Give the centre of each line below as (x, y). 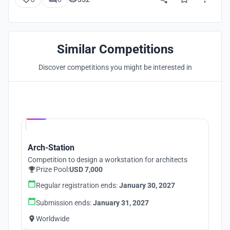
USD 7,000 (86, 169)
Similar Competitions (115, 49)
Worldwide (53, 219)
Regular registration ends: (78, 185)
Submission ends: (64, 203)
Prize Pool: (53, 169)
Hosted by (63, 106)
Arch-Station (51, 148)
